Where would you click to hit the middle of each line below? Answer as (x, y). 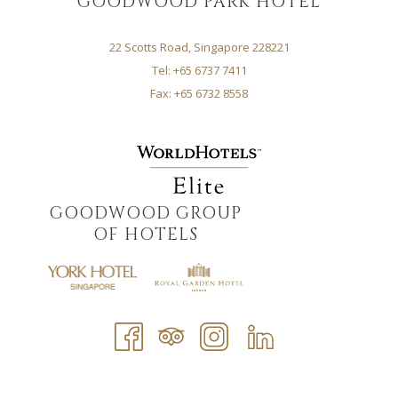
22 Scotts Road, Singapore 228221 (199, 47)
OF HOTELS (145, 235)
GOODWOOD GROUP (145, 213)
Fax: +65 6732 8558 (199, 93)
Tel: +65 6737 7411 (199, 70)
